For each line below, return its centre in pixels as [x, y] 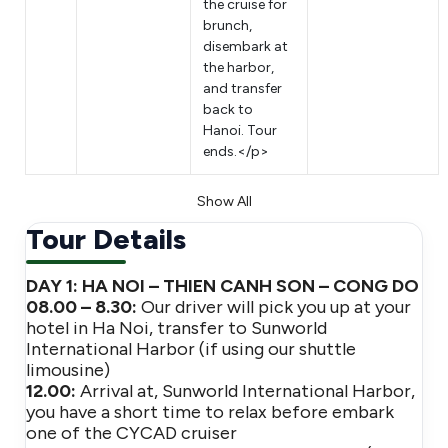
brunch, [227, 25]
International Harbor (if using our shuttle [191, 349]
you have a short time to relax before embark [210, 412]
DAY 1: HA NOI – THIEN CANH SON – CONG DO [222, 286]
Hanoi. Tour [240, 130]
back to [228, 109]
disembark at [245, 46]
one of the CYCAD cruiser [131, 433]
